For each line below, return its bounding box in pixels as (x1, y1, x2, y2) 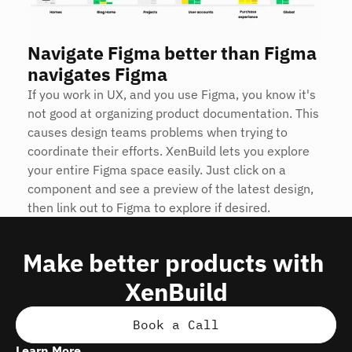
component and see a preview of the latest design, (27, 181, 313, 196)
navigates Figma (27, 62, 167, 86)
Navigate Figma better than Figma (27, 41, 317, 64)
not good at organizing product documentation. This (27, 105, 319, 121)
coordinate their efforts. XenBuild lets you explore (27, 143, 310, 159)
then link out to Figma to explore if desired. (27, 200, 270, 215)
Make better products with (23, 247, 324, 279)
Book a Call (133, 317, 219, 332)
